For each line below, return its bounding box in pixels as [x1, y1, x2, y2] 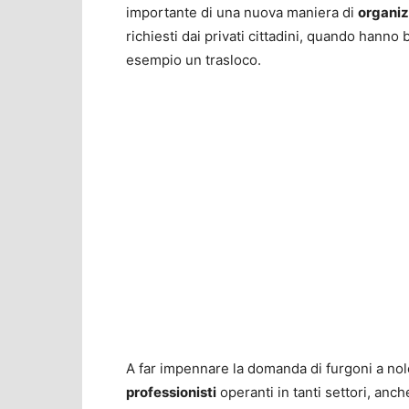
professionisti [126, 383, 216, 402]
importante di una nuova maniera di [126, 4, 358, 22]
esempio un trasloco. [126, 51, 261, 69]
